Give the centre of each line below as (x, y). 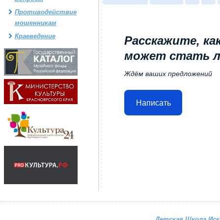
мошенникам (36, 23)
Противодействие (46, 12)
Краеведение (35, 36)
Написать (153, 103)
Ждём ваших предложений (168, 74)
